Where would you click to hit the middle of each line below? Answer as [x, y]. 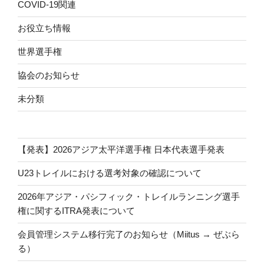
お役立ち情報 [44, 28]
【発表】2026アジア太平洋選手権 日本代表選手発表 [121, 150]
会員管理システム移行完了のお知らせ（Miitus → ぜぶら [129, 235]
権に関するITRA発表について [76, 211]
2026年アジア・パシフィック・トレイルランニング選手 [129, 197]
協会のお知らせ [49, 75]
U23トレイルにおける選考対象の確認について [110, 173]
